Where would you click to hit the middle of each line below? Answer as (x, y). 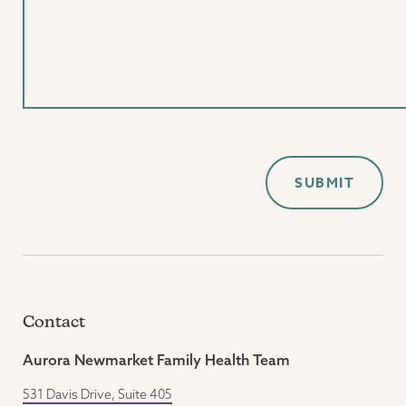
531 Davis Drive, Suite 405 (97, 394)
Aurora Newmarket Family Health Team (156, 360)
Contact (54, 321)
